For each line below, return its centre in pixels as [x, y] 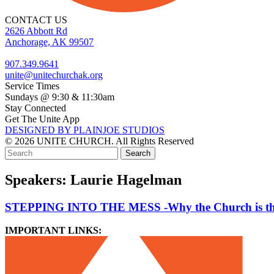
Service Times [32, 86]
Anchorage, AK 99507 [49, 42]
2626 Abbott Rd [36, 31]
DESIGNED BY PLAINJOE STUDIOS [85, 130]
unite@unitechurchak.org [54, 75]
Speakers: [38, 180]
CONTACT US [36, 20]
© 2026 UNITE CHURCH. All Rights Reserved [99, 141]
